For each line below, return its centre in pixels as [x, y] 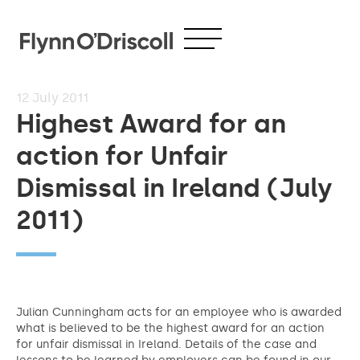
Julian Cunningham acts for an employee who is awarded [179, 312]
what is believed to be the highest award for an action [170, 328]
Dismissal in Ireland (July [174, 188]
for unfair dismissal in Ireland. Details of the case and [166, 344]
